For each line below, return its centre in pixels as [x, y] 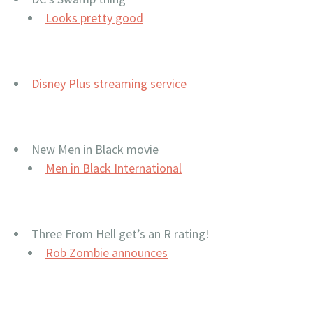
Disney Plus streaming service [109, 83]
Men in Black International [114, 168]
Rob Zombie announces [107, 253]
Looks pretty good [94, 18]
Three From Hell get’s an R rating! [121, 234]
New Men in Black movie [95, 149]
